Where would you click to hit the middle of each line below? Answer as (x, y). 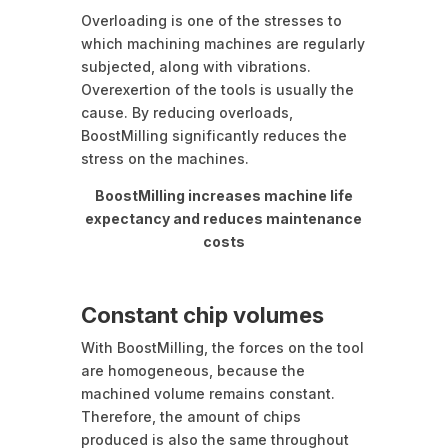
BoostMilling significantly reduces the (213, 136)
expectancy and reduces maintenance (224, 219)
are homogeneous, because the (192, 371)
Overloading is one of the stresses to (211, 21)
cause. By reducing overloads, (186, 113)
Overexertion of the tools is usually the (217, 90)
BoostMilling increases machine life (223, 196)
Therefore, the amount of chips (190, 417)
